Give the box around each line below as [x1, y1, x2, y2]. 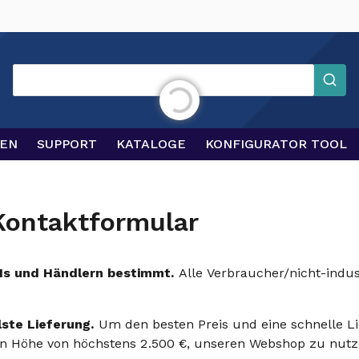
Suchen [12, 67, 51, 79]
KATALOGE [116, 136, 186, 151]
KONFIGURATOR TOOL [205, 136, 347, 151]
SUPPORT [37, 136, 97, 151]
